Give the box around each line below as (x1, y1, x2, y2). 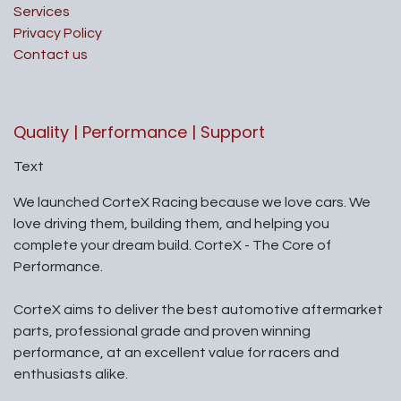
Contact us (13, 47, 88, 63)
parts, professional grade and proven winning (13, 324, 311, 339)
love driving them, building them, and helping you (13, 217, 329, 232)
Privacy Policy (13, 26, 102, 41)
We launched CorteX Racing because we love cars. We (13, 195, 371, 210)
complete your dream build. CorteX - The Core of (13, 238, 331, 253)
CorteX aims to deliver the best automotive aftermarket (13, 303, 383, 318)
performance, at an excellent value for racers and (13, 346, 339, 361)
